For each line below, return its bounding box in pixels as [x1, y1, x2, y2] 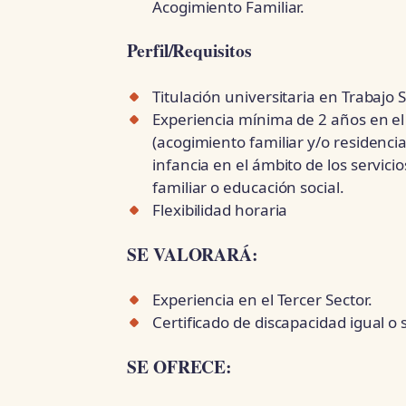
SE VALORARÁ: [127, 240, 259, 267]
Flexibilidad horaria [152, 198, 288, 220]
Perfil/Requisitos [127, 37, 252, 64]
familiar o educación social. [152, 176, 344, 198]
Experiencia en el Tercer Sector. [152, 288, 372, 310]
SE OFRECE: [127, 353, 233, 380]
